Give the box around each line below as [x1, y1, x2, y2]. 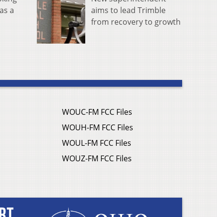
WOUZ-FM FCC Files [62, 153, 132, 164]
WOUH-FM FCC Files [62, 122, 133, 133]
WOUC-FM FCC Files [62, 107, 132, 118]
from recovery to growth [91, 16, 181, 28]
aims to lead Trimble [91, 5, 166, 16]
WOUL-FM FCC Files [62, 138, 131, 149]
